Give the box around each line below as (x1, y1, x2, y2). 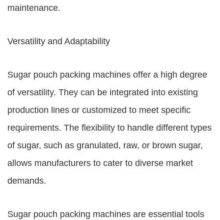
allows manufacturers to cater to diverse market (7, 158, 193, 168)
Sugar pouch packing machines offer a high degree (7, 70, 207, 80)
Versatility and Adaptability (7, 36, 110, 46)
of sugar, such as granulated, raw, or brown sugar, (7, 140, 203, 150)
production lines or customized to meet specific (7, 105, 191, 115)
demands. (7, 176, 46, 186)
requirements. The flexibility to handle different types (7, 123, 212, 133)
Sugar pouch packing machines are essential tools (7, 209, 204, 219)
